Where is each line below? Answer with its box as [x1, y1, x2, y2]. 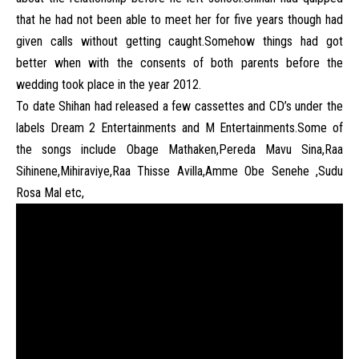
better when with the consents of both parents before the [16, 55, 343, 71]
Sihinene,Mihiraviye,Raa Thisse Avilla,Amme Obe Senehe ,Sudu [16, 163, 343, 179]
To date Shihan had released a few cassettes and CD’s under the [16, 99, 343, 114]
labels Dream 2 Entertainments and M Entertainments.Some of [16, 120, 343, 135]
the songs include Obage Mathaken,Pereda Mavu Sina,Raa [16, 142, 343, 157]
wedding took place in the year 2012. [16, 77, 204, 92]
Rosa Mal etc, [16, 185, 87, 200]
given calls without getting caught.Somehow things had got [16, 34, 343, 49]
